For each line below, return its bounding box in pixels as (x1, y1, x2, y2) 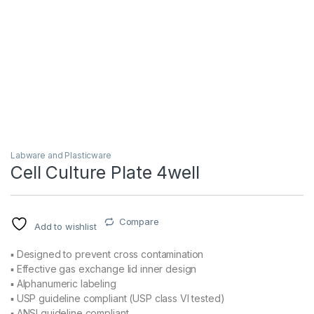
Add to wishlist (34, 221, 97, 233)
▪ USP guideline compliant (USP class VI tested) (11, 292, 225, 305)
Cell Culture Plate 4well (11, 162, 200, 184)
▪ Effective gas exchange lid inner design (11, 263, 197, 275)
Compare (118, 216, 159, 228)
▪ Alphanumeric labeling (11, 278, 116, 290)
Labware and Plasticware (11, 150, 111, 161)
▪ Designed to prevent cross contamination (11, 248, 204, 261)
